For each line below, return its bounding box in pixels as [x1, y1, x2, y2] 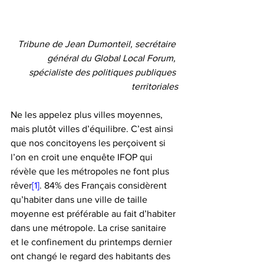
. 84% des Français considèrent [39, 180, 169, 190]
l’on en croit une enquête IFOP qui [11, 151, 155, 162]
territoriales [131, 81, 178, 91]
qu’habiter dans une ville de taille [11, 194, 150, 204]
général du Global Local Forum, [47, 52, 178, 63]
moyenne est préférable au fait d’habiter [11, 208, 178, 219]
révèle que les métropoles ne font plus [11, 166, 171, 176]
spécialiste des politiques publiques [29, 67, 178, 77]
